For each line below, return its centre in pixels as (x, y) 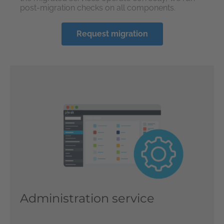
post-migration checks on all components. (98, 8)
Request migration (112, 34)
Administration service (87, 198)
